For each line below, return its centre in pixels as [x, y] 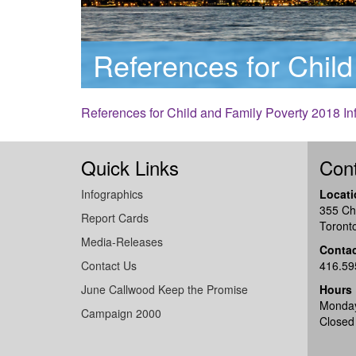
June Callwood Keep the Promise [164, 289]
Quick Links [130, 167]
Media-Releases [122, 242]
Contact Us [109, 265]
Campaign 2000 [121, 313]
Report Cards [115, 218]
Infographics [112, 194]
